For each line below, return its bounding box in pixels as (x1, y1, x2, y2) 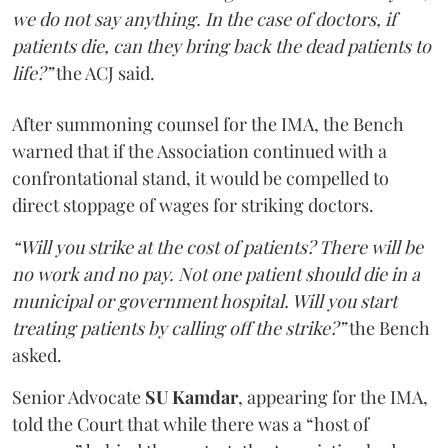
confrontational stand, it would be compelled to (12, 166, 389, 191)
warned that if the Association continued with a (12, 139, 387, 164)
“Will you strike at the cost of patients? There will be (12, 235, 423, 260)
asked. (12, 343, 62, 368)
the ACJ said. (52, 61, 155, 86)
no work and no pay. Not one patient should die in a (12, 262, 420, 287)
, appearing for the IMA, (238, 385, 428, 410)
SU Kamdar (145, 385, 238, 410)
